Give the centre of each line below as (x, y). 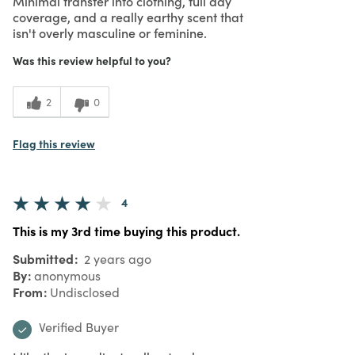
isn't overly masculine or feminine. (110, 32)
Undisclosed (85, 292)
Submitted (45, 258)
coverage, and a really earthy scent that (128, 16)
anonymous (67, 275)
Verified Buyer (79, 326)
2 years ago (116, 258)
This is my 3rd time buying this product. (126, 230)
